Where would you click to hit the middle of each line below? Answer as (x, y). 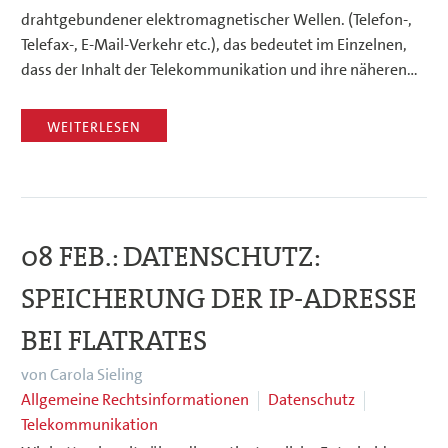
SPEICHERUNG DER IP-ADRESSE (219, 299)
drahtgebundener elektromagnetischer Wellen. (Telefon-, (216, 19)
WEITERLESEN (94, 127)
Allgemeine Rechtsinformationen (135, 400)
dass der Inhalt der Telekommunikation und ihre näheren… (219, 69)
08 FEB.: (72, 257)
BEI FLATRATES (114, 341)
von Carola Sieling (82, 375)
